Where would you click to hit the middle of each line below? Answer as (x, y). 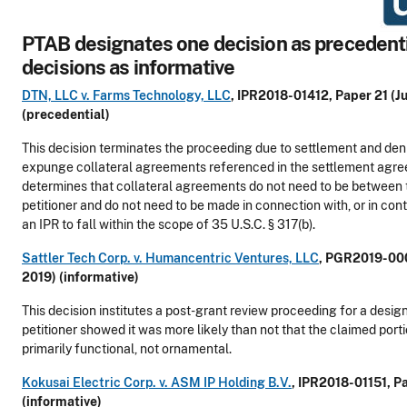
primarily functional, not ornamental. (127, 349)
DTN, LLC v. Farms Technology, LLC (126, 96)
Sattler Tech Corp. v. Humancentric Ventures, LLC (170, 258)
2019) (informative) (80, 278)
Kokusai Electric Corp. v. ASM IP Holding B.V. (157, 383)
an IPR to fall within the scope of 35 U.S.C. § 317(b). (169, 225)
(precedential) (66, 115)
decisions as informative (129, 68)
